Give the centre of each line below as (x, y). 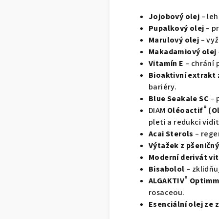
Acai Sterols (171, 134)
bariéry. (163, 87)
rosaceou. (167, 192)
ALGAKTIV (167, 181)
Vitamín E (166, 63)
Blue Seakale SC (179, 99)
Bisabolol (167, 169)
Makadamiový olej (183, 52)
